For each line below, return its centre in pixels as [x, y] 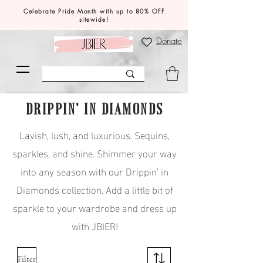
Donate [169, 41]
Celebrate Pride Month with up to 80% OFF [94, 11]
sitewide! [94, 19]
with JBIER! [95, 225]
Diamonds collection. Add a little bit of [95, 189]
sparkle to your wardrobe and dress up [95, 207]
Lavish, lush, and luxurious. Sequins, [95, 134]
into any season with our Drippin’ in [95, 171]
